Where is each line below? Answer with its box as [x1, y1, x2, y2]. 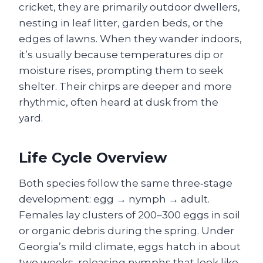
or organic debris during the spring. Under [19, 225, 234, 237]
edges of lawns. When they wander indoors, [19, 33, 242, 45]
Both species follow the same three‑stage [19, 177, 232, 189]
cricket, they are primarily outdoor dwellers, [19, 1, 240, 13]
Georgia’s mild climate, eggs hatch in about [19, 241, 241, 252]
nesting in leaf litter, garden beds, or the [19, 17, 223, 29]
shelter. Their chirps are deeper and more [19, 80, 232, 92]
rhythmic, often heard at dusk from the [19, 96, 218, 108]
